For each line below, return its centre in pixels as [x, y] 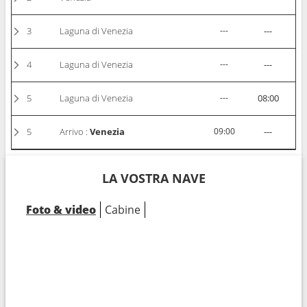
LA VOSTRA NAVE [153, 178]
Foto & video [61, 209]
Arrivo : [75, 132]
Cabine [123, 209]
